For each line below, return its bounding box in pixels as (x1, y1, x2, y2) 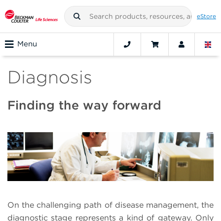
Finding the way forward (7, 98, 161, 113)
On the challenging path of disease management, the (7, 200, 214, 210)
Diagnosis (7, 66, 92, 88)
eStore (197, 12, 216, 20)
